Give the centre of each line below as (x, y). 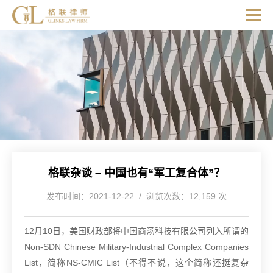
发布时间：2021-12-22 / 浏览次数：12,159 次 (136, 197)
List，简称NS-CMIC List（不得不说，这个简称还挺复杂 (136, 263)
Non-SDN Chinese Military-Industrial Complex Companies (136, 247)
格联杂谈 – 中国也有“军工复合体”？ (136, 173)
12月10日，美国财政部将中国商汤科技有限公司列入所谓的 (136, 231)
